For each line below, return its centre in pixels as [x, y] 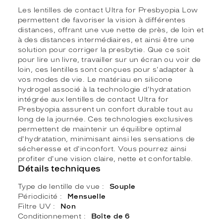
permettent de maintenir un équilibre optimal [100, 129]
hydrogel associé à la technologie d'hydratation [105, 90]
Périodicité [39, 197]
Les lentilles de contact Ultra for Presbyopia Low [108, 10]
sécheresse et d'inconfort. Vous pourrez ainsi [102, 149]
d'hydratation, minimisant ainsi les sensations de [107, 139]
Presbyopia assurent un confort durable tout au [106, 110]
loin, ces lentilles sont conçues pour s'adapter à [106, 70]
